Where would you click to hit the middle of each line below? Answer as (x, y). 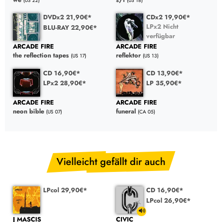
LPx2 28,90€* (65, 83)
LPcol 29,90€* (65, 190)
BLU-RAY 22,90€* (70, 27)
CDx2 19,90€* (168, 17)
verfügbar (161, 36)
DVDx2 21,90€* (68, 17)
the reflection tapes (41, 55)
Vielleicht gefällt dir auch (111, 162)
